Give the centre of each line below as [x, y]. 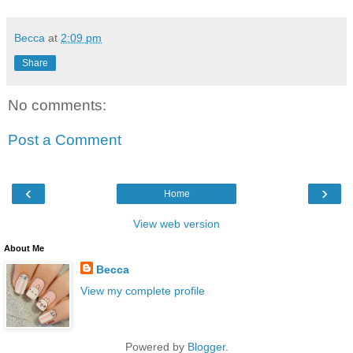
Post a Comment [65, 139]
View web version [176, 224]
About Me [24, 249]
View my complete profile [142, 291]
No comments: [57, 106]
